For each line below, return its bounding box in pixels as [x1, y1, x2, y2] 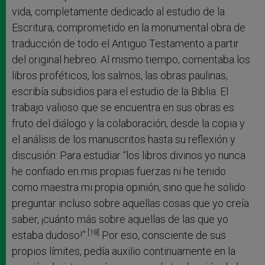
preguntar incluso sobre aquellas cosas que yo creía [12, 196, 249, 209]
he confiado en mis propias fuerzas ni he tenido [12, 164, 226, 177]
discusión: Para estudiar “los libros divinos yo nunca [12, 148, 245, 161]
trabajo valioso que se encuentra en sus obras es [12, 101, 234, 114]
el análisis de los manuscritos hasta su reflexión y [12, 132, 235, 146]
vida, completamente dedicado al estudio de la [12, 5, 225, 18]
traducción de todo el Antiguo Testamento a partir [12, 37, 239, 50]
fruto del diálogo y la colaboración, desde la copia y [12, 117, 245, 130]
